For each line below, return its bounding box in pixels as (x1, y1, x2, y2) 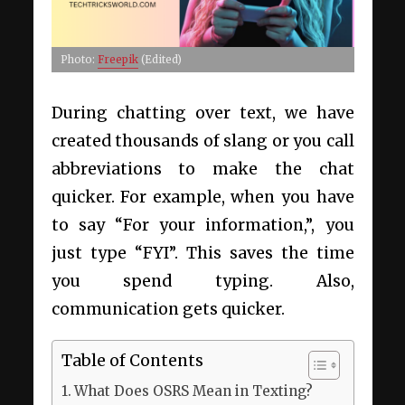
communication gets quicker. (51, 298, 285, 319)
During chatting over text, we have (51, 102, 354, 123)
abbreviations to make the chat (51, 158, 354, 179)
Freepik (97, 52, 138, 66)
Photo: (60, 52, 98, 66)
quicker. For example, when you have (51, 186, 354, 207)
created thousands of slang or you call (51, 130, 354, 151)
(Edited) (137, 52, 182, 66)
